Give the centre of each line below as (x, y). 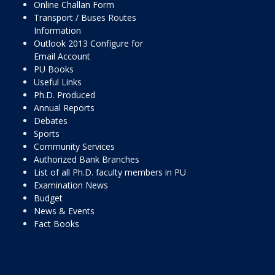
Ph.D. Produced (64, 95)
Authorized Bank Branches (87, 159)
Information (57, 30)
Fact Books (56, 224)
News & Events (64, 211)
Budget (48, 198)
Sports (47, 134)
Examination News (71, 185)
